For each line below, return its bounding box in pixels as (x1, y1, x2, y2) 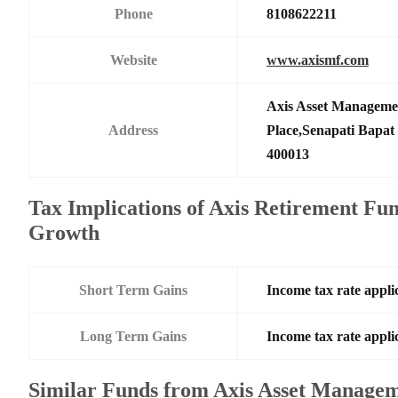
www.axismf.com (267, 52, 369, 68)
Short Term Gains (79, 282, 187, 298)
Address (108, 122, 158, 138)
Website (109, 52, 157, 68)
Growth (28, 220, 99, 244)
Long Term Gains (80, 328, 187, 344)
